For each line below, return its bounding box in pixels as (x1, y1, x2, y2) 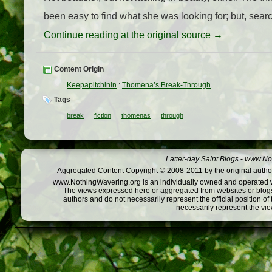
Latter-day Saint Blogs (166, 155, 239, 164)
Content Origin (52, 65, 104, 74)
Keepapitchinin (67, 81, 117, 90)
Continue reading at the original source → (44, 30, 223, 41)
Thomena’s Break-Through (122, 81, 211, 90)
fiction (94, 112, 111, 120)
